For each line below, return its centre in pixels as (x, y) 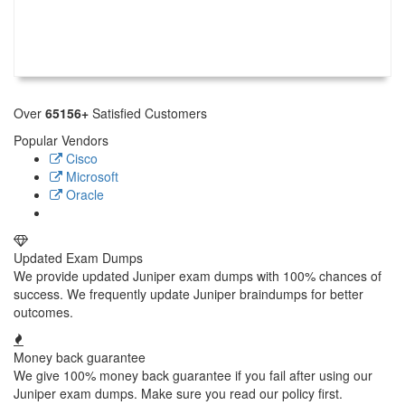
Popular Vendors (61, 140)
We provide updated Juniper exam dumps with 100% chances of (198, 276)
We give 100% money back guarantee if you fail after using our (193, 375)
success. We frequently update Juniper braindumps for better (188, 294)
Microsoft (90, 176)
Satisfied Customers (148, 113)
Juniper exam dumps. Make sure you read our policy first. (178, 393)
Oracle (83, 194)
